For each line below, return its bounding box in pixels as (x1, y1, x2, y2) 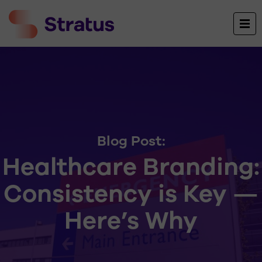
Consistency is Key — (4, 177, 258, 211)
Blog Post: (96, 132, 166, 150)
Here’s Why (64, 204, 198, 237)
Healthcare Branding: (2, 150, 260, 184)
